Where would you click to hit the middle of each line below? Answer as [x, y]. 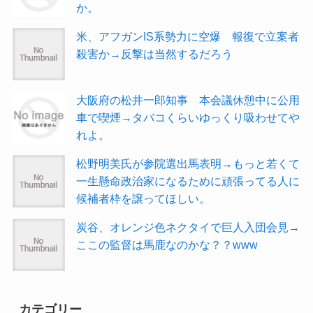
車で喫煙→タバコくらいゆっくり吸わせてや [188, 117]
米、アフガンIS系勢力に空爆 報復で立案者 [188, 36]
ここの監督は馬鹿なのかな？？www [167, 245]
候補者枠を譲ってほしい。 [144, 198]
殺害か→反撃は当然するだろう [155, 53]
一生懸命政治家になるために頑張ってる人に [188, 181]
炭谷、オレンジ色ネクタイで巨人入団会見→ [188, 227]
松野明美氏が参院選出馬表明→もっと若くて [188, 163]
